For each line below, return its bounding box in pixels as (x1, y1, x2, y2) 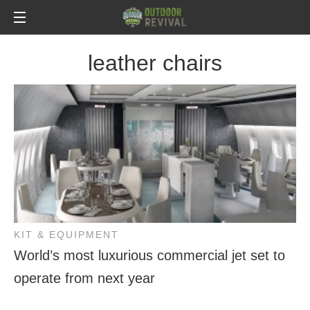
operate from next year (14, 271, 155, 286)
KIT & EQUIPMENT (14, 229, 119, 240)
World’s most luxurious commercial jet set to (14, 248, 285, 263)
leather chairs (88, 51, 222, 75)
